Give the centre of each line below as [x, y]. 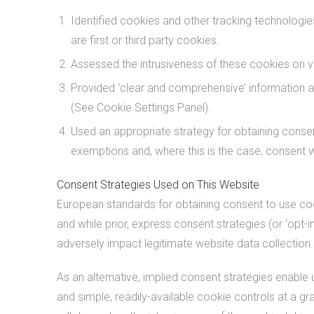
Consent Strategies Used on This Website [158, 185]
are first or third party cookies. [145, 40]
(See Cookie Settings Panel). [141, 108]
